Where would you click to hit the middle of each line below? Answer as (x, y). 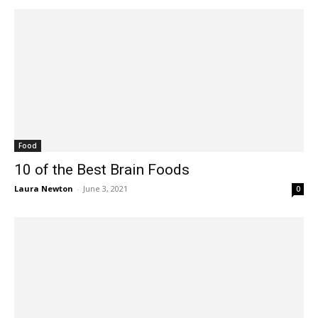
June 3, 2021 (105, 189)
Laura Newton (44, 189)
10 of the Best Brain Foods (102, 170)
